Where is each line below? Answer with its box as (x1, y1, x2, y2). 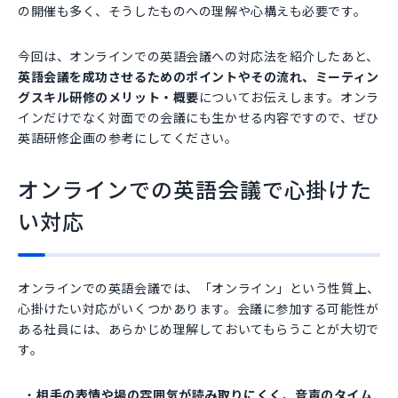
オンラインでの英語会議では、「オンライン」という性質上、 (18, 279, 380, 298)
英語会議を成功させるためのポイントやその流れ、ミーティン (18, 68, 379, 86)
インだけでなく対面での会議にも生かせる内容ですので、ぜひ (18, 108, 379, 127)
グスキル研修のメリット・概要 (18, 88, 199, 107)
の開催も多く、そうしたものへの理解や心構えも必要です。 (18, 2, 367, 20)
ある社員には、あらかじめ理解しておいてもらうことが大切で (18, 320, 379, 338)
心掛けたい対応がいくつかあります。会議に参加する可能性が (18, 299, 379, 318)
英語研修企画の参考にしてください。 (18, 129, 238, 147)
